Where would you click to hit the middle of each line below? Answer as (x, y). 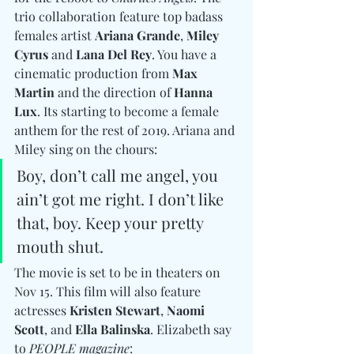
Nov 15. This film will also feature (109, 292)
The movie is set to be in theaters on (119, 273)
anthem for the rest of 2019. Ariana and (126, 130)
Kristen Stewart (115, 311)
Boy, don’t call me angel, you (119, 175)
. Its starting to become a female (130, 111)
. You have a (186, 55)
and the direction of (114, 92)
